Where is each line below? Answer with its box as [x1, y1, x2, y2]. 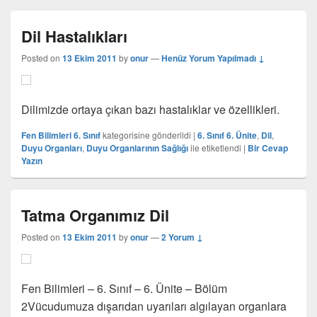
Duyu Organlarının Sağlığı [86, 142, 188, 154]
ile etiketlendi [190, 142, 241, 154]
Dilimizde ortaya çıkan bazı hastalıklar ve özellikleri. [21, 101, 279, 117]
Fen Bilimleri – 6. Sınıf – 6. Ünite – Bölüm [21, 280, 227, 296]
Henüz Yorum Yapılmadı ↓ [161, 52, 265, 64]
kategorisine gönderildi [103, 129, 191, 141]
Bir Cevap [248, 142, 288, 154]
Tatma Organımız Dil [21, 204, 169, 226]
